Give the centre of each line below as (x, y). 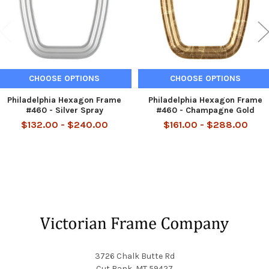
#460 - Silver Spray (64, 110)
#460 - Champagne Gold (205, 110)
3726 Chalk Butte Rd (134, 256)
